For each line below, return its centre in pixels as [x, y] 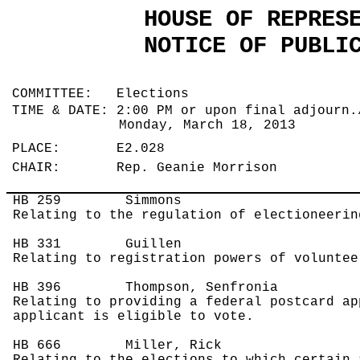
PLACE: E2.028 [93, 149]
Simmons [122, 201]
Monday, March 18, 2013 [211, 126]
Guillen [122, 245]
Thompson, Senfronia [170, 288]
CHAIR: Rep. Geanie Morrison [149, 168]
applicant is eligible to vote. [134, 317]
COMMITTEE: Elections [105, 94]
